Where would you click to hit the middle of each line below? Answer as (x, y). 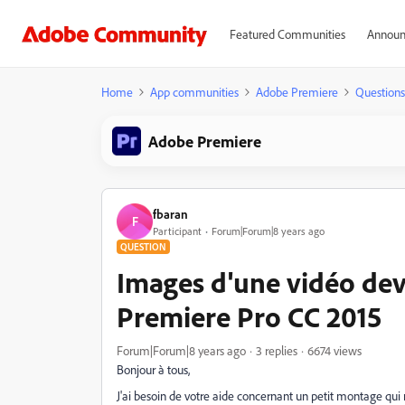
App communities (194, 92)
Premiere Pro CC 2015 (249, 316)
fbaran (170, 213)
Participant (177, 231)
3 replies (277, 350)
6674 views (334, 350)
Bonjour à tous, (153, 369)
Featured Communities (287, 34)
